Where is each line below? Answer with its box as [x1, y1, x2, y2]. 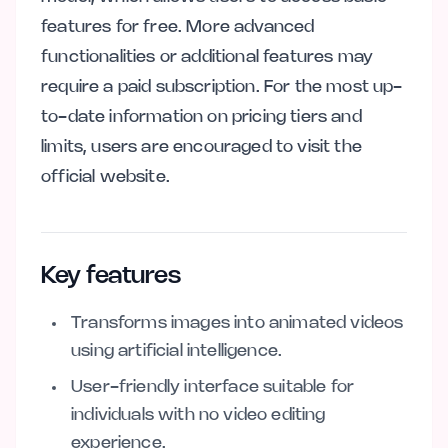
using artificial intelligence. [71, 343, 283, 359]
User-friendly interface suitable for [71, 379, 355, 395]
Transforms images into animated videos [71, 315, 404, 331]
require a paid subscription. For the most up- [41, 79, 403, 95]
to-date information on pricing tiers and [41, 109, 362, 125]
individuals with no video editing [71, 407, 326, 423]
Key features [41, 265, 181, 288]
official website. [41, 169, 170, 185]
